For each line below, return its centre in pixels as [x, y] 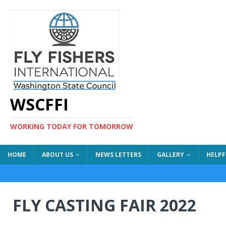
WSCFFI [39, 104]
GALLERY [171, 155]
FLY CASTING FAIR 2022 [104, 205]
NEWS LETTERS [118, 155]
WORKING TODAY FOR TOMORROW [72, 126]
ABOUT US [58, 155]
